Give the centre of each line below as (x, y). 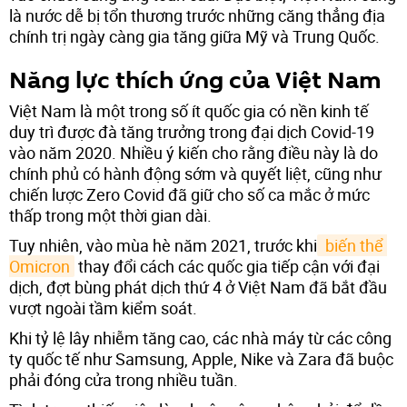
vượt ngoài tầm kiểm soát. (103, 308)
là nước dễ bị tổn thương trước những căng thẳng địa (197, 15)
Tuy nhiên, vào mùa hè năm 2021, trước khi (163, 245)
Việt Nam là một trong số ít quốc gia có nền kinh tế (189, 110)
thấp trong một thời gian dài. (110, 215)
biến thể (352, 245)
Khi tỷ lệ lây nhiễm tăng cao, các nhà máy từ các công (200, 338)
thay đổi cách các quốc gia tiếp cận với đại (227, 266)
